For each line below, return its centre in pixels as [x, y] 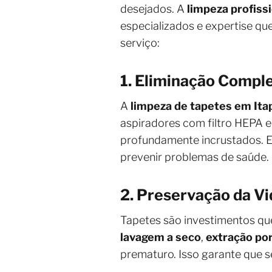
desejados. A [154, 9]
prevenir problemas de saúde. [195, 157]
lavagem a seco [161, 237]
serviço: [140, 43]
